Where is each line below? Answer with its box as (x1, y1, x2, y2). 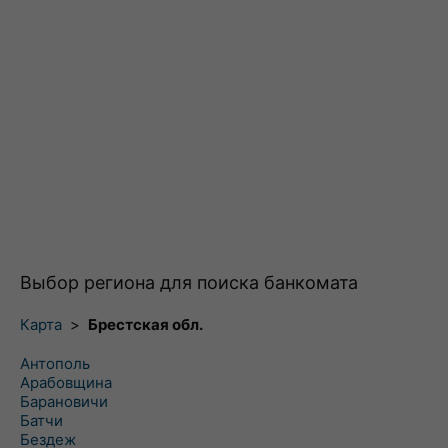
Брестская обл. (88, 315, 203, 334)
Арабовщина (20, 373, 112, 392)
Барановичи (20, 392, 108, 411)
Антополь (20, 354, 90, 373)
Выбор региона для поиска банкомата (20, 272, 358, 293)
